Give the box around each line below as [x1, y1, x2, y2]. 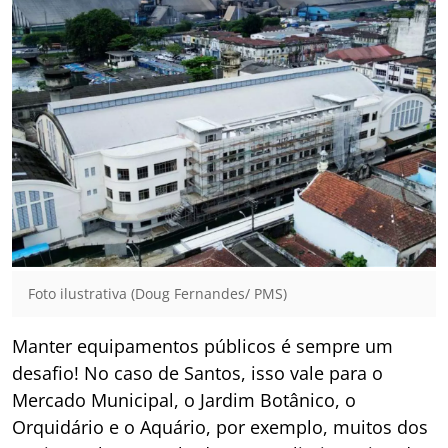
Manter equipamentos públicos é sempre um [12, 334, 393, 359]
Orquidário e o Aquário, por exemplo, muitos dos [12, 415, 428, 440]
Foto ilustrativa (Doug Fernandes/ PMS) [28, 284, 287, 304]
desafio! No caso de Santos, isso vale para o [12, 361, 383, 386]
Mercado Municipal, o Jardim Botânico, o [12, 388, 356, 413]
